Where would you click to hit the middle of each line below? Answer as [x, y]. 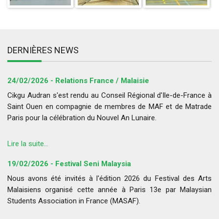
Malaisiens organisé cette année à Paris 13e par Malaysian [109, 190]
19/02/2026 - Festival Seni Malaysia [69, 164]
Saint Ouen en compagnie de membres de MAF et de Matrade [109, 107]
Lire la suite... [28, 144]
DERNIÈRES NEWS [43, 50]
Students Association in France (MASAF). [74, 201]
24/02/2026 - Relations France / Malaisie [78, 81]
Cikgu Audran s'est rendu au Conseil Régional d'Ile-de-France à [109, 96]
